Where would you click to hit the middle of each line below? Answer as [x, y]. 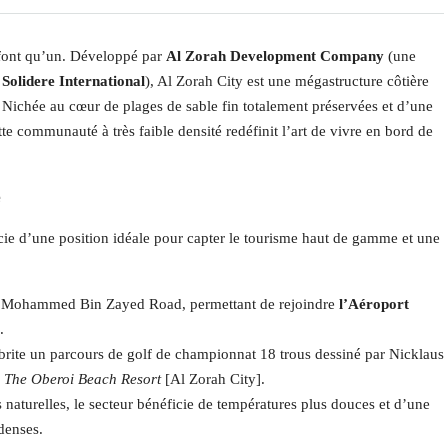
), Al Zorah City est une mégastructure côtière [287, 81]
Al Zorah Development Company [275, 56]
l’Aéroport [374, 304]
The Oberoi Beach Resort [82, 379]
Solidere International [73, 81]
